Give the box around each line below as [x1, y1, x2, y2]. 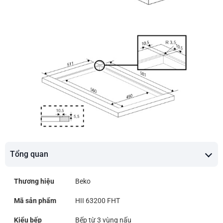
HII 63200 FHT [75, 197, 120, 205]
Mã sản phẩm [14, 197, 56, 205]
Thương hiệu [14, 177, 54, 186]
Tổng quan [10, 149, 48, 159]
